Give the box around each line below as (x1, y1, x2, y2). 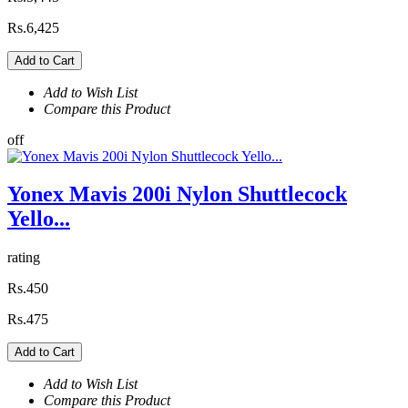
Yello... (7, 207, 70, 231)
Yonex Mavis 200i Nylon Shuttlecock (7, 182, 347, 207)
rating (7, 250, 40, 266)
